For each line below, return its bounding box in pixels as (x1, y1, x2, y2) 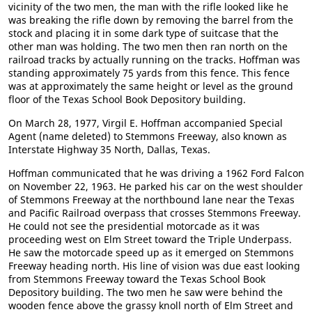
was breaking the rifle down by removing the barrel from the (8, 13, 293, 26)
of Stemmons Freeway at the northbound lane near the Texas (8, 193, 295, 206)
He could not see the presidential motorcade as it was (8, 219, 260, 233)
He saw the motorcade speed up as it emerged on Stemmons (8, 246, 294, 259)
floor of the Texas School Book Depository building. (8, 93, 246, 106)
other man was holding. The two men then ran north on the (8, 40, 288, 53)
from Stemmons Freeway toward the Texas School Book (8, 272, 265, 286)
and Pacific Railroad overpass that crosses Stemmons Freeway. (8, 206, 301, 219)
